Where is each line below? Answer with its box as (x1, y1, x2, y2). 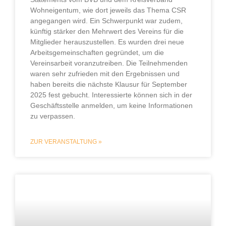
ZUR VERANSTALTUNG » (30, 138, 102, 146)
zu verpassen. (30, 112, 75, 121)
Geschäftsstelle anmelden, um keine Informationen (30, 101, 193, 110)
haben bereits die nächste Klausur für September (30, 80, 187, 89)
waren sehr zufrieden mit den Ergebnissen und (30, 70, 180, 78)
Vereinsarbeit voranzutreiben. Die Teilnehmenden (30, 59, 188, 68)
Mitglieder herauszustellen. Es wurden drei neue (30, 38, 184, 46)
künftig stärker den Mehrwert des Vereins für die (30, 27, 184, 36)
